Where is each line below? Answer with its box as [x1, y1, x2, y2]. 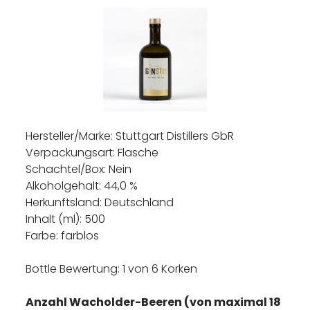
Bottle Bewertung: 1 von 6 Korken [26, 261, 198, 277]
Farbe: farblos [26, 228, 100, 244]
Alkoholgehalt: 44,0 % [26, 178, 138, 194]
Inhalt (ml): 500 [26, 211, 106, 227]
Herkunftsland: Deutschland [26, 194, 174, 210]
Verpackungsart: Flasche [26, 145, 159, 161]
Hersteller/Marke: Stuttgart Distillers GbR [26, 128, 235, 144]
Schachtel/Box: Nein [26, 161, 132, 177]
